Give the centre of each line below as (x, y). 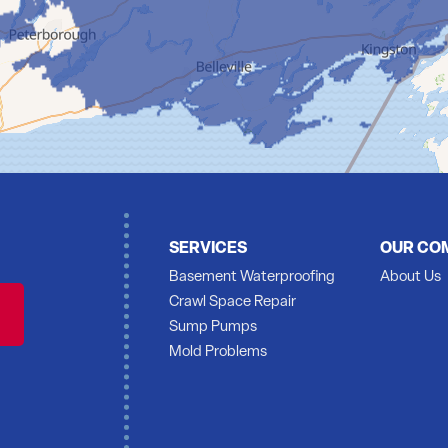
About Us (411, 278)
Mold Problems (218, 353)
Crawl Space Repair (232, 303)
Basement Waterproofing (252, 278)
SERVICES (208, 249)
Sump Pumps (213, 328)
